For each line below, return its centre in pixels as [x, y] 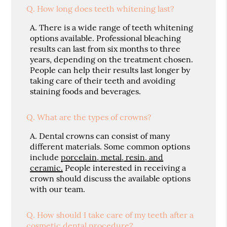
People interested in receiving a [125, 168]
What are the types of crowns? [94, 117]
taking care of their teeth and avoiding [103, 81]
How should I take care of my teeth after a [116, 215]
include [46, 157]
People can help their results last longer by [110, 70]
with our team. [58, 189]
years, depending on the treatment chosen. [112, 60]
